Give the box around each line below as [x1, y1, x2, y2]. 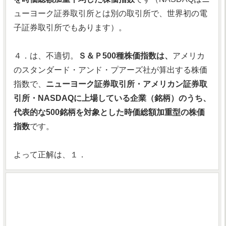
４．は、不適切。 [14, 51, 78, 60]
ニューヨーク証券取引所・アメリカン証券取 [46, 80, 207, 88]
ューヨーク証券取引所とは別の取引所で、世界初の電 [14, 9, 207, 18]
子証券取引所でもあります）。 [14, 23, 127, 32]
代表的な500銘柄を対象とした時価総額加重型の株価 [14, 108, 205, 117]
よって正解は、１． [14, 150, 86, 159]
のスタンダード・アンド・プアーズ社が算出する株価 [14, 66, 207, 74]
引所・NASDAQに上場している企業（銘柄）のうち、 [14, 94, 211, 102]
